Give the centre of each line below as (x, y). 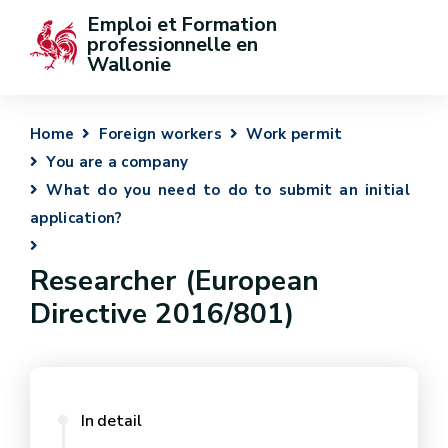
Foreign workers (160, 134)
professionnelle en (175, 44)
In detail (111, 421)
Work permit (294, 134)
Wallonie (129, 64)
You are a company (117, 162)
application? (76, 218)
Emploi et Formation (184, 24)
